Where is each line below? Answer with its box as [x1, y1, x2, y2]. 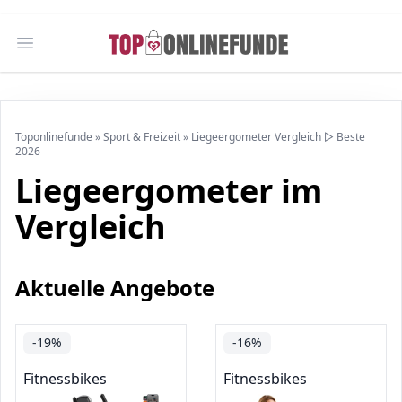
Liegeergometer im [15, 169, 322, 213]
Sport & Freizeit [103, 129, 180, 144]
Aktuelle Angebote [15, 273, 214, 302]
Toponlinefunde [15, 129, 92, 144]
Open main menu [23, 42, 143, 63]
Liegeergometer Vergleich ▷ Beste [191, 129, 365, 144]
